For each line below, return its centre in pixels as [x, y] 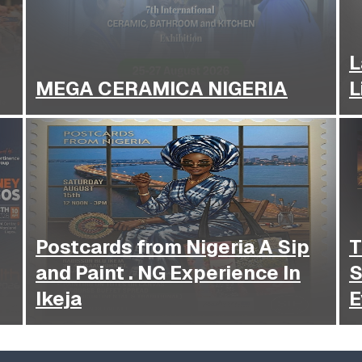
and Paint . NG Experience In [168, 273]
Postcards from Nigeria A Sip [173, 247]
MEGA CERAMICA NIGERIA [162, 89]
